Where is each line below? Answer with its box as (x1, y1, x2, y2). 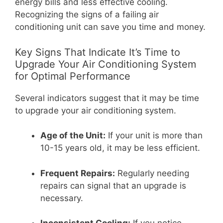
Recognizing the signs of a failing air (15, 9, 159, 20)
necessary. (40, 193, 83, 203)
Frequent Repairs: (40, 168, 115, 178)
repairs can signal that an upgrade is (40, 180, 186, 191)
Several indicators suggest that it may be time (15, 93, 199, 103)
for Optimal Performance (15, 70, 130, 82)
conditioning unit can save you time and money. (15, 22, 206, 32)
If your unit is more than (106, 130, 203, 141)
